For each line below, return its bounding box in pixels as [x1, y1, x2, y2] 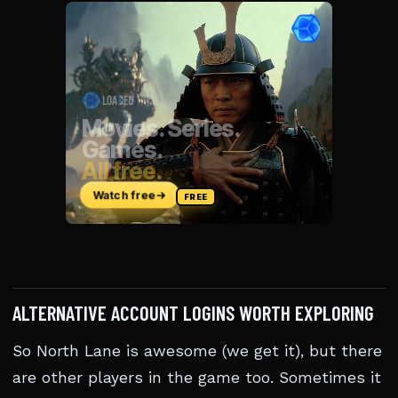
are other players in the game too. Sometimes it [12, 369, 381, 386]
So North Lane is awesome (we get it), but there [12, 342, 382, 360]
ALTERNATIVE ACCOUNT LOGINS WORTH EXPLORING [12, 300, 374, 325]
